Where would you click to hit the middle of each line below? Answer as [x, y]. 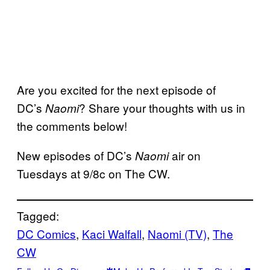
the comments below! [72, 125]
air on [186, 155]
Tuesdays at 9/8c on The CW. [93, 173]
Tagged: [38, 215]
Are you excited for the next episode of [116, 89]
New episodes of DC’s [76, 155]
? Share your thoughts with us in [162, 107]
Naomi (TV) [177, 233]
